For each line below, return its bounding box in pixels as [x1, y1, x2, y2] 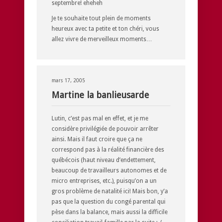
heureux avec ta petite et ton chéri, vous [52, 25, 159, 32]
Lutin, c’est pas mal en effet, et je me [52, 114, 148, 122]
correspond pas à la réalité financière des [52, 146, 164, 153]
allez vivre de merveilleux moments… [52, 35, 152, 43]
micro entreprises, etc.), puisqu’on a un [52, 177, 157, 184]
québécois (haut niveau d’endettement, [52, 156, 156, 164]
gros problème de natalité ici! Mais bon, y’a [52, 187, 168, 195]
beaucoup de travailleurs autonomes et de [52, 166, 166, 174]
